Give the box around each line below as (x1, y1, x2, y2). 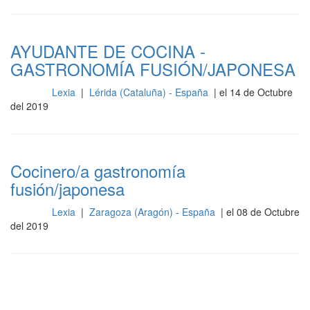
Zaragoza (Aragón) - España (89, 205, 218, 219)
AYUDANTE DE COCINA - (10, 39, 206, 63)
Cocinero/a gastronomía (10, 158, 185, 183)
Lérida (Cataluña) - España (89, 85, 211, 99)
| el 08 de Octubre (217, 205, 300, 219)
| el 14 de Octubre (210, 85, 293, 99)
